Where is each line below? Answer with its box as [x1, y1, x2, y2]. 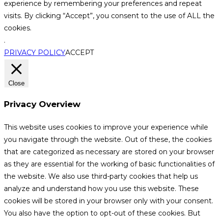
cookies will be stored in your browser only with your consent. [4, 196, 213, 205]
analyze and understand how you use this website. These [4, 184, 199, 193]
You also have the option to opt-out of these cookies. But [4, 208, 200, 218]
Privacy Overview [4, 99, 81, 110]
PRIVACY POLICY [4, 48, 65, 57]
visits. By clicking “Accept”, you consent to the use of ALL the [4, 11, 215, 20]
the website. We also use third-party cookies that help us [4, 171, 198, 181]
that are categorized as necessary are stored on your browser [4, 147, 214, 156]
